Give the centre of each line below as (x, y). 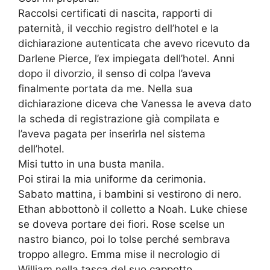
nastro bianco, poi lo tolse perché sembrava (124, 240)
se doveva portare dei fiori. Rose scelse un (121, 224)
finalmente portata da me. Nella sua (105, 89)
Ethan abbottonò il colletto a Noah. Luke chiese (133, 209)
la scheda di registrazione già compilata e (119, 119)
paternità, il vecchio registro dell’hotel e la (118, 29)
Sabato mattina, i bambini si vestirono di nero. (130, 194)
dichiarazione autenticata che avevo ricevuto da (134, 44)
